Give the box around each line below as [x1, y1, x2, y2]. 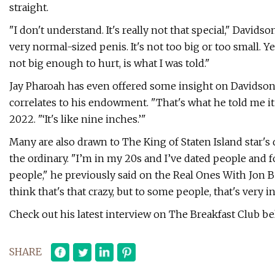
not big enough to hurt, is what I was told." [9, 57, 210, 70]
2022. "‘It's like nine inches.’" [9, 113, 146, 126]
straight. [9, 1, 48, 14]
